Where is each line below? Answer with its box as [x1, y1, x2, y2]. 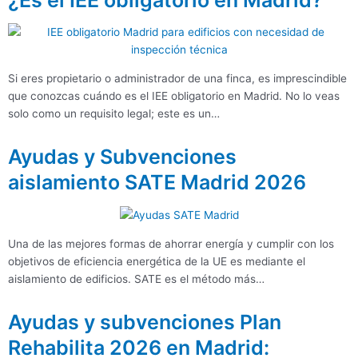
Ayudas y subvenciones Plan [8, 309, 281, 334]
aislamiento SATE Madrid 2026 [8, 170, 306, 195]
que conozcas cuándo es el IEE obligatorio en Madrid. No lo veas [8, 89, 340, 102]
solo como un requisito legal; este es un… [8, 106, 220, 120]
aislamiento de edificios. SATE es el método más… [8, 272, 265, 285]
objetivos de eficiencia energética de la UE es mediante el [8, 254, 305, 268]
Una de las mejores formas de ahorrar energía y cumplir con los [8, 237, 334, 250]
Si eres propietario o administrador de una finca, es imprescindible [8, 71, 347, 85]
